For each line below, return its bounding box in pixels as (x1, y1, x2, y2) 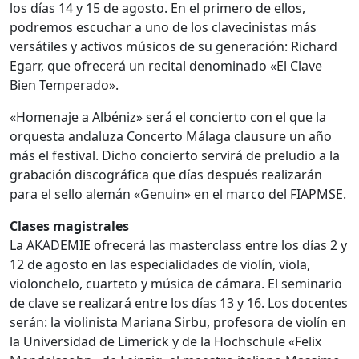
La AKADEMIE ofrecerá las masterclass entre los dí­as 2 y (10, 236, 347, 254)
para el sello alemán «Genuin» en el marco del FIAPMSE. (10, 184, 346, 203)
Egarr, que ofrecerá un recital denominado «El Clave (10, 56, 322, 75)
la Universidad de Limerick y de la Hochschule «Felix (10, 332, 321, 350)
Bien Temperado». (10, 75, 119, 94)
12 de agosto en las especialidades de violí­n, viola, (10, 255, 310, 273)
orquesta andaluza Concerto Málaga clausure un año (10, 127, 332, 145)
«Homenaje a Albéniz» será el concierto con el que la (10, 107, 326, 126)
